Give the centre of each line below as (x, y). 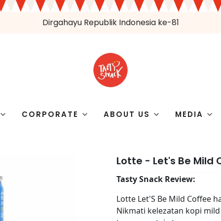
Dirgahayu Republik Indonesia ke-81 (110, 22)
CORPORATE (50, 114)
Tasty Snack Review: (156, 179)
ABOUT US (127, 114)
